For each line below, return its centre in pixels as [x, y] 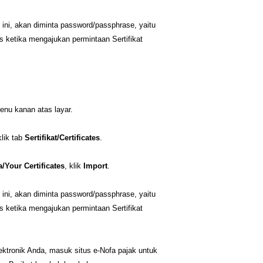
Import [95, 166]
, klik [74, 166]
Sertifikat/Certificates [62, 138]
